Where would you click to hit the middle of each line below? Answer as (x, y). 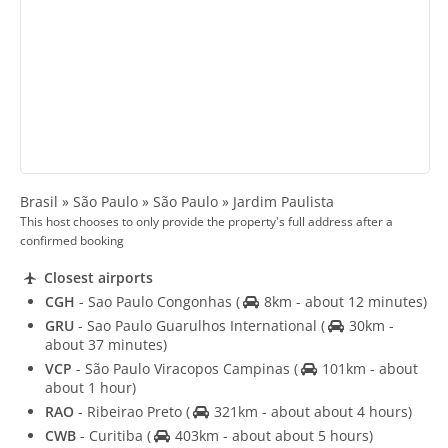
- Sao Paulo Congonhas (155, 301)
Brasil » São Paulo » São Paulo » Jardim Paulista (177, 202)
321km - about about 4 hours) (310, 411)
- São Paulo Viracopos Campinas (183, 368)
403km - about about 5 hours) (271, 435)
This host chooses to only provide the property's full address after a (206, 222)
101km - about (367, 368)
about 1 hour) (90, 387)
